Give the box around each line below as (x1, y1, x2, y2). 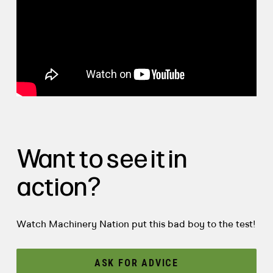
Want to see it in (16, 143, 187, 174)
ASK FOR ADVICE (94, 257, 179, 269)
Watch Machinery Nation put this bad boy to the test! (16, 219, 255, 230)
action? (16, 171, 101, 202)
